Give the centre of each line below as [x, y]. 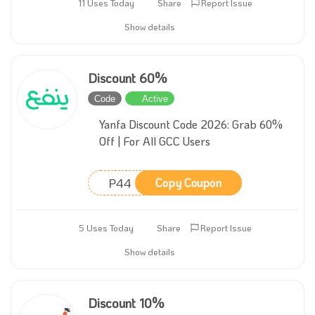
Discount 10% [126, 303]
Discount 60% [127, 78]
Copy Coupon [189, 182]
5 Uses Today [106, 227]
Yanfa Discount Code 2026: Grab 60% [191, 124]
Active [155, 98]
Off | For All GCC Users [155, 141]
